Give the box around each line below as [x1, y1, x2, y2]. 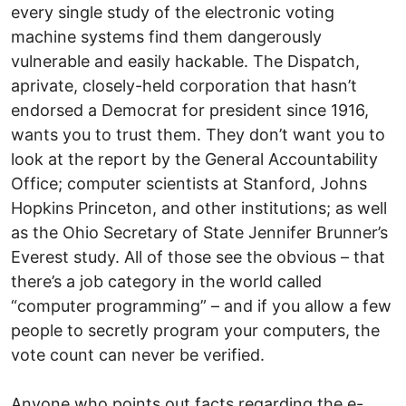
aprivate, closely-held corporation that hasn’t [11, 75, 357, 95]
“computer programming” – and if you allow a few [11, 295, 391, 315]
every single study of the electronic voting [11, 2, 334, 22]
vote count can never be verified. [11, 344, 265, 364]
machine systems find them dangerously [11, 26, 322, 46]
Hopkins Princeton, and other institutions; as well [11, 198, 387, 217]
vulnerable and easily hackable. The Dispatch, [11, 51, 360, 71]
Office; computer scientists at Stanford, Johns [11, 173, 367, 193]
